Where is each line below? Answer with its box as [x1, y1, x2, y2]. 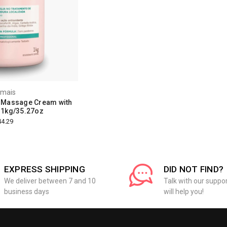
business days [4, 187, 49, 196]
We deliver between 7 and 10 [4, 177, 96, 185]
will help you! [163, 187, 204, 196]
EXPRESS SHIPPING [4, 164, 85, 175]
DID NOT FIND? [163, 164, 223, 175]
